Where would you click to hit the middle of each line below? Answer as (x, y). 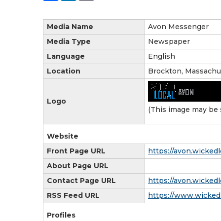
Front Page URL (76, 151)
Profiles (61, 215)
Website (63, 136)
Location (64, 71)
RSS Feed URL (73, 195)
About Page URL (78, 166)
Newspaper (169, 41)
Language (66, 56)
